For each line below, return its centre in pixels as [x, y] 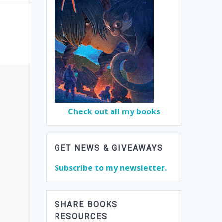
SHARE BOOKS [86, 205]
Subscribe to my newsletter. [111, 168]
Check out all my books [114, 112]
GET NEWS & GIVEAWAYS [109, 148]
